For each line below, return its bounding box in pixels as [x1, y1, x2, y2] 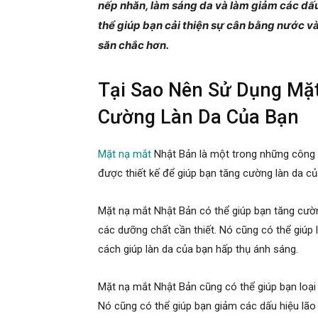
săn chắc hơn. [98, 38, 169, 52]
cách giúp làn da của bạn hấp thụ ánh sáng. [98, 242, 298, 256]
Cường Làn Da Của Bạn [98, 105, 299, 128]
